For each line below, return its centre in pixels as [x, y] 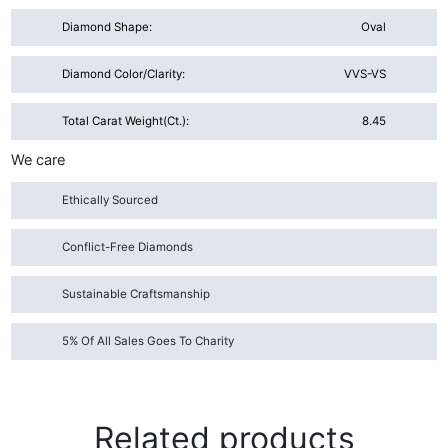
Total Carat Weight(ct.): [126, 121]
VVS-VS [364, 74]
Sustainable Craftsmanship [136, 293]
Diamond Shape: [107, 27]
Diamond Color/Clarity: [124, 74]
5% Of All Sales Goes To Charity [148, 340]
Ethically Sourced [110, 199]
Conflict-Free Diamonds [128, 246]
